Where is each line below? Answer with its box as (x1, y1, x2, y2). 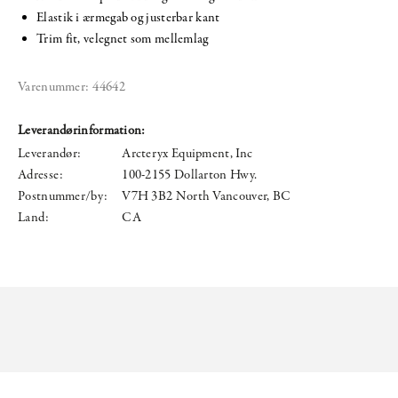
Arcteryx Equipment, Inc (122, 144, 253, 163)
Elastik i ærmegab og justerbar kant (36, 8, 220, 27)
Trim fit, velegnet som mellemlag (36, 29, 209, 48)
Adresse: (18, 165, 64, 184)
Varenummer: (18, 77, 90, 96)
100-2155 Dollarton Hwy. (122, 165, 258, 184)
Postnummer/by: (18, 187, 108, 205)
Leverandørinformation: (18, 121, 146, 139)
